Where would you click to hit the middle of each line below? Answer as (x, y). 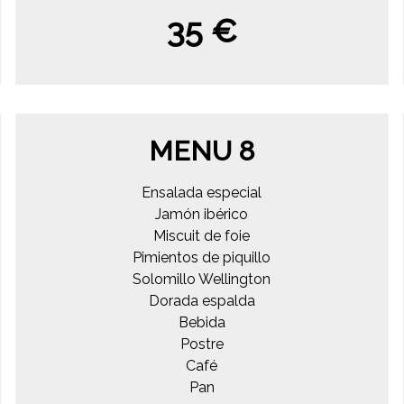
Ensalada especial (202, 192)
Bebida (202, 322)
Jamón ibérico (202, 214)
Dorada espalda (202, 300)
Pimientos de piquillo (202, 257)
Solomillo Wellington (202, 279)
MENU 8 (202, 151)
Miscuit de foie (202, 235)
